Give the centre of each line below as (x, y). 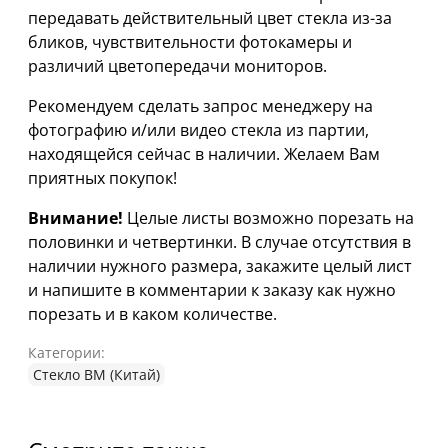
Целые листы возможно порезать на (268, 218)
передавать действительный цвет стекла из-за (210, 18)
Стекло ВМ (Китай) (96, 375)
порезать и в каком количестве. (152, 314)
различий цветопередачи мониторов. (177, 66)
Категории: (66, 353)
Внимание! (75, 218)
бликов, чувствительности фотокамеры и (190, 42)
